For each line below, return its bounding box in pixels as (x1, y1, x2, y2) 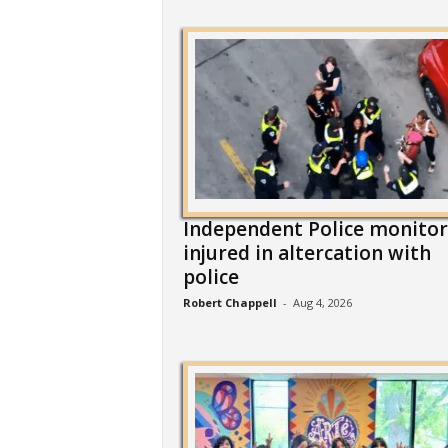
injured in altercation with (182, 240, 431, 266)
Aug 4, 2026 (292, 295, 352, 310)
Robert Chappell (182, 295, 277, 310)
